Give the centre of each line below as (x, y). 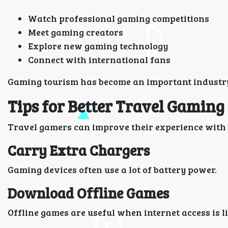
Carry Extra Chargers (79, 150)
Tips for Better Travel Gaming (116, 106)
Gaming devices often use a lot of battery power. (112, 169)
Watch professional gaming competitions (119, 18)
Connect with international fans (99, 60)
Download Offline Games (88, 193)
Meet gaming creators (76, 32)
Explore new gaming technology (98, 46)
